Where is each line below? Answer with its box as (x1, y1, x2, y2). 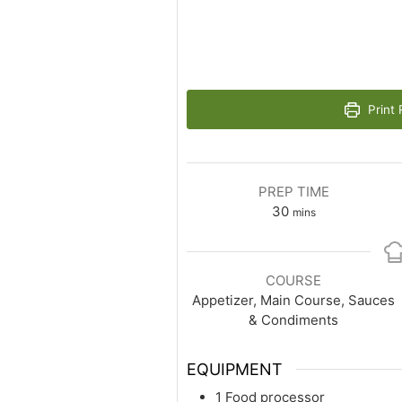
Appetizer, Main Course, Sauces (191, 292, 395, 310)
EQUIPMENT (187, 359, 283, 379)
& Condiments (248, 311, 338, 329)
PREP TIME (258, 183, 330, 201)
